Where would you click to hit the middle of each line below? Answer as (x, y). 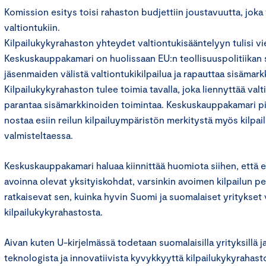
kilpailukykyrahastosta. (53, 212)
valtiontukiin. (32, 27)
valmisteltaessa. (39, 135)
